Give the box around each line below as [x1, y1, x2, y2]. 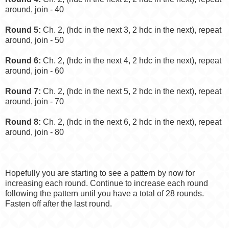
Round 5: [5, 26, 41, 35]
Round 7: [5, 87, 41, 96]
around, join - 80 [5, 128, 64, 137]
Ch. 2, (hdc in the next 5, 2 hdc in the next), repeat [41, 87, 221, 96]
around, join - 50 [5, 36, 64, 45]
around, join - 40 [5, 5, 64, 14]
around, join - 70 [5, 97, 64, 106]
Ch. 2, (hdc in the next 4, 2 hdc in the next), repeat [41, 56, 221, 65]
